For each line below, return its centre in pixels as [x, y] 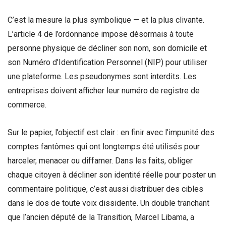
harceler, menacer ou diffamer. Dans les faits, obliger [100, 160]
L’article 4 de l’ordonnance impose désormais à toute [101, 34]
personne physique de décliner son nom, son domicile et [107, 48]
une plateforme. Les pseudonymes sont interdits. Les [102, 76]
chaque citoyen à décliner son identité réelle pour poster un [112, 175]
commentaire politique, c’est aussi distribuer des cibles [105, 189]
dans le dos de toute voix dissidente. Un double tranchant [108, 203]
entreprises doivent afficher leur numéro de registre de [104, 90]
